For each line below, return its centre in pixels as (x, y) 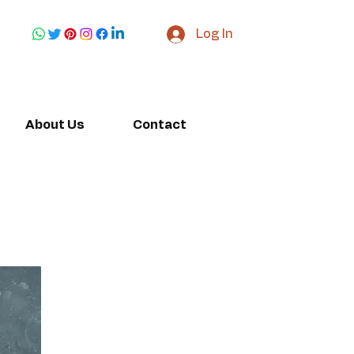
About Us (55, 125)
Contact (159, 125)
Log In (215, 34)
